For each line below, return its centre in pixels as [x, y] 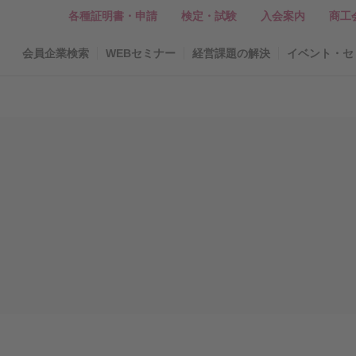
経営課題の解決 [231, 53]
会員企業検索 [56, 53]
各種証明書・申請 [113, 15]
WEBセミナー [141, 53]
